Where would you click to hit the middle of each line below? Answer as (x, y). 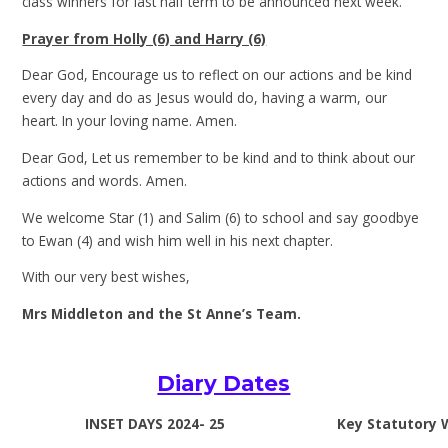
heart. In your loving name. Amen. (130, 121)
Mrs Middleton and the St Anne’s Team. (162, 313)
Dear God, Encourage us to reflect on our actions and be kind (217, 75)
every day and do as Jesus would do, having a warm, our (205, 98)
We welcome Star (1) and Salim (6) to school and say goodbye (221, 217)
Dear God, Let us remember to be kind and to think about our (219, 157)
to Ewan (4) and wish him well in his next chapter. (178, 240)
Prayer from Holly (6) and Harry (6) (144, 38)
